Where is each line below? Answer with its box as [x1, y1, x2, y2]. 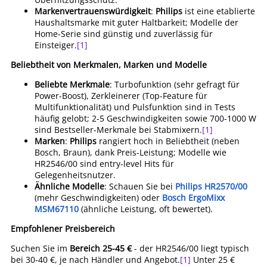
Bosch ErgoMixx [162, 192, 225, 203]
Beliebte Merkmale [35, 79, 110, 90]
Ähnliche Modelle [35, 181, 104, 192]
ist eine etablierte [182, 5, 255, 17]
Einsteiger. [35, 39, 77, 51]
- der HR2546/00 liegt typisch [132, 243, 249, 254]
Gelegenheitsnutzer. [35, 169, 116, 181]
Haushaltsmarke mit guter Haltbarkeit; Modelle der [35, 17, 238, 28]
